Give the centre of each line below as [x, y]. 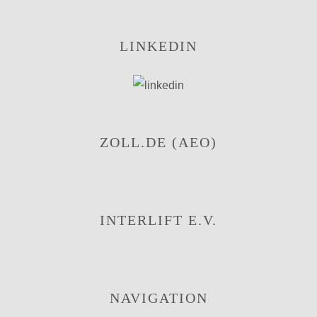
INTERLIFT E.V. [158, 220]
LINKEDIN [158, 46]
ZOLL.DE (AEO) [158, 142]
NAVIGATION [158, 298]
